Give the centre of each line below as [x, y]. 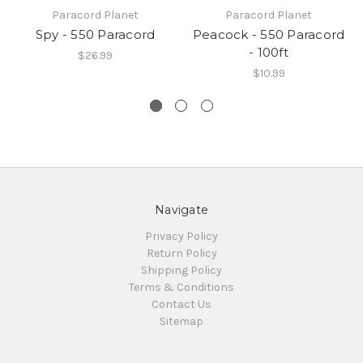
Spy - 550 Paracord [95, 35]
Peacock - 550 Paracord [269, 35]
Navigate [181, 210]
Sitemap [181, 322]
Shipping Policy [181, 271]
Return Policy [181, 254]
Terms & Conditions [181, 288]
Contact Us [181, 305]
